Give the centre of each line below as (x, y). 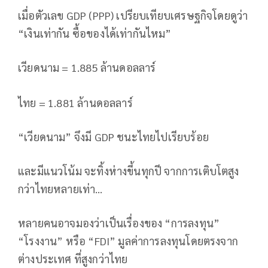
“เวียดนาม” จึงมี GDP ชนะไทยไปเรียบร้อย (113, 136)
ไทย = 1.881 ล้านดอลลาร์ (75, 102)
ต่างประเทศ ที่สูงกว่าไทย (73, 258)
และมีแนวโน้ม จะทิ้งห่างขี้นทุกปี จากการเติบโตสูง (129, 170)
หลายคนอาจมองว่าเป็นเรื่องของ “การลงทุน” (119, 223)
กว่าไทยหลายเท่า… (60, 188)
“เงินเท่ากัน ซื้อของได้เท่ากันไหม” (95, 33)
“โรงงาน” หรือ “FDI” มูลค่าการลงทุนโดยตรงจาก (128, 240)
